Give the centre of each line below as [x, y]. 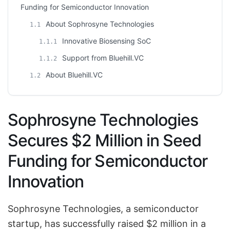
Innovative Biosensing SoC [106, 41]
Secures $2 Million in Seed [105, 141]
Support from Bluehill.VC [102, 58]
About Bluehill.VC [73, 75]
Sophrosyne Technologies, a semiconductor [103, 209]
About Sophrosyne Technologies [99, 24]
